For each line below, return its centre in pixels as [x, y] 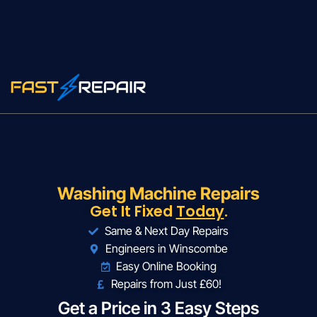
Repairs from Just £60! [167, 284]
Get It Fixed [133, 212]
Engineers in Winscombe [166, 249]
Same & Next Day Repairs [166, 231]
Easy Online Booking [167, 266]
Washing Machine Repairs [158, 194]
